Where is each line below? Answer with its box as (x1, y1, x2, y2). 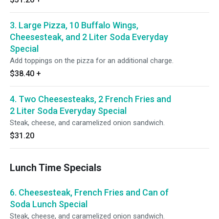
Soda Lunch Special (10, 199, 88, 209)
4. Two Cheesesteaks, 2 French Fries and (10, 94, 171, 104)
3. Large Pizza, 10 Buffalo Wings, (10, 20, 138, 30)
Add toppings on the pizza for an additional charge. (10, 56, 174, 65)
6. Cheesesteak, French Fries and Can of (10, 187, 169, 197)
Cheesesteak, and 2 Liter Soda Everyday (10, 32, 168, 42)
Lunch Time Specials (10, 162, 102, 174)
